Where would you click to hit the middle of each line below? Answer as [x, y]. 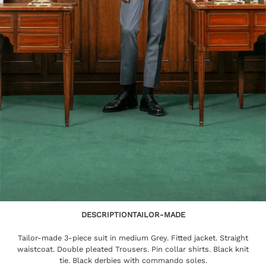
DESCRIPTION [107, 214]
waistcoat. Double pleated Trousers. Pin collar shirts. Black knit [133, 249]
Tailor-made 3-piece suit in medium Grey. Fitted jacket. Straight [133, 237]
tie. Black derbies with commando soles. [133, 260]
